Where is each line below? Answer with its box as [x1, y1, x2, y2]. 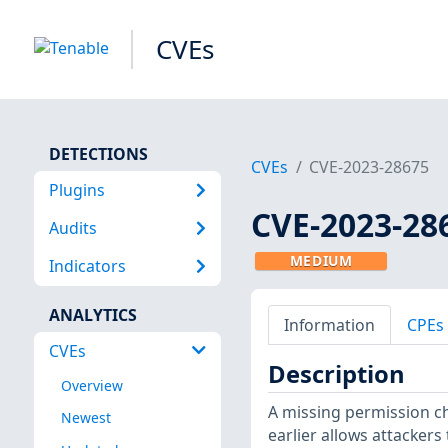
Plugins [48, 178, 105, 201]
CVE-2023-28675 [309, 156, 430, 179]
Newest [60, 408, 111, 428]
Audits [48, 216, 97, 239]
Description [267, 358, 405, 391]
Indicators [48, 255, 126, 278]
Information [283, 313, 375, 336]
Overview [60, 376, 123, 396]
